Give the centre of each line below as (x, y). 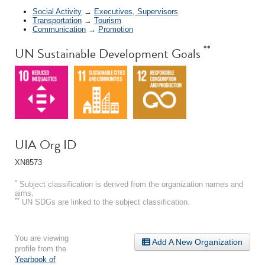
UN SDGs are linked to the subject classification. (105, 202)
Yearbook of (35, 259)
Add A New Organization (196, 242)
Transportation (57, 20)
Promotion (116, 29)
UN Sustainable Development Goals (109, 53)
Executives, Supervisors (136, 11)
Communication (59, 29)
